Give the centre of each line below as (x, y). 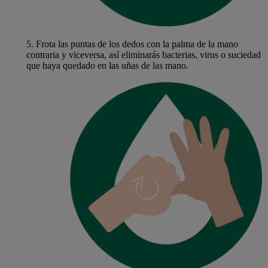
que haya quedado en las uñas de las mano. (107, 66)
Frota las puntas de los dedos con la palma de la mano (135, 44)
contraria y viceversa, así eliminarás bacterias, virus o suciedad (143, 55)
